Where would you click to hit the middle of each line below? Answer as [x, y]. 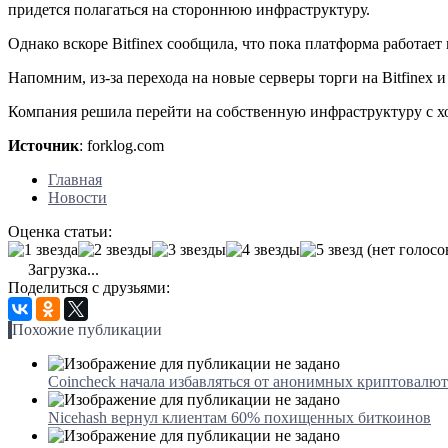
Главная [75, 179]
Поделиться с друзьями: [89, 287]
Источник [43, 145]
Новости [77, 197]
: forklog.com [121, 145]
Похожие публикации [87, 329]
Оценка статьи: [60, 231]
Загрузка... [61, 269]
